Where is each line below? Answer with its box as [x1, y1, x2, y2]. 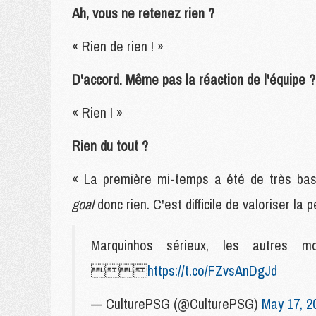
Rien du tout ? [72, 136, 148, 155]
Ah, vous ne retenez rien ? [72, 4, 214, 23]
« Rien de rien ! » [72, 37, 164, 56]
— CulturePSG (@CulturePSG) [91, 294, 262, 313]
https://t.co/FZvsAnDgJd [147, 261, 277, 280]
